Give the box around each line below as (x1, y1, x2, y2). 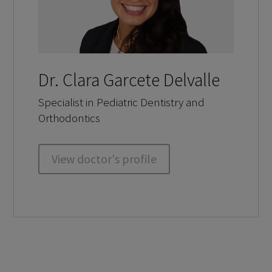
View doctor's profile (52, 151, 157, 167)
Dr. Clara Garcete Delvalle (38, 68, 220, 92)
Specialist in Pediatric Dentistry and (38, 95, 205, 110)
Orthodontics (38, 110, 101, 126)
